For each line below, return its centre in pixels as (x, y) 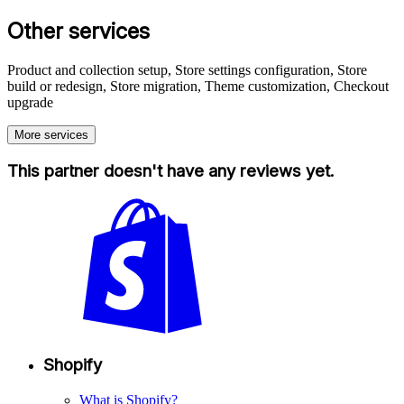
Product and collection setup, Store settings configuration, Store (187, 69)
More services (51, 134)
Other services (78, 31)
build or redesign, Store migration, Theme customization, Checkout (198, 86)
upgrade (30, 102)
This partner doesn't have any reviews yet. (170, 171)
